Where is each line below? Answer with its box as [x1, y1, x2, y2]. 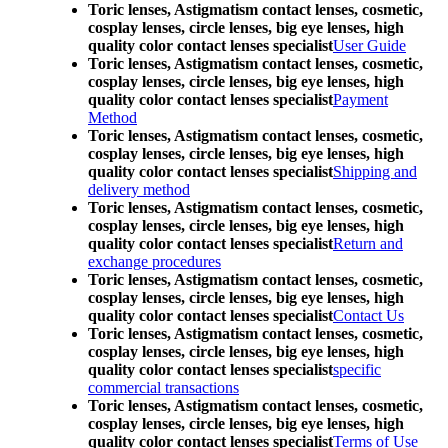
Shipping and [333, 163, 417, 180]
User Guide [333, 37, 406, 54]
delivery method [88, 181, 190, 198]
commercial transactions [88, 379, 239, 396]
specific [333, 361, 381, 378]
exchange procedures [88, 253, 221, 270]
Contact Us [333, 307, 404, 324]
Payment [333, 91, 388, 108]
